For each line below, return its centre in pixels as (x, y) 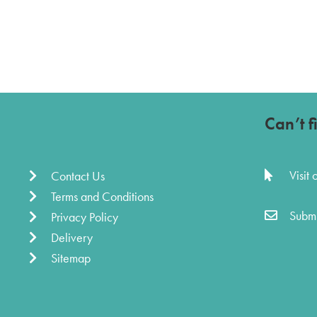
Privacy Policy (84, 217)
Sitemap (70, 258)
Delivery (71, 237)
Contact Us (77, 176)
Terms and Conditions (102, 196)
